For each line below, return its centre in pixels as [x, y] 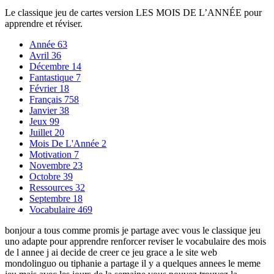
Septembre [51, 198]
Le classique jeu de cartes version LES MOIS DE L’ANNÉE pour [133, 12]
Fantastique [53, 77]
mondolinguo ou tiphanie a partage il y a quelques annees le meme [133, 263]
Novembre [51, 165]
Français [47, 99]
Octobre [46, 176]
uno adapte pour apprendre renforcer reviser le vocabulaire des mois [135, 241]
